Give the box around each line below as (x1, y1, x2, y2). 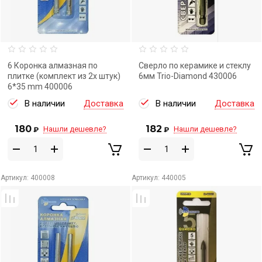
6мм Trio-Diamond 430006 (139, 71, 237, 81)
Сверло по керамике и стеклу (139, 61, 251, 70)
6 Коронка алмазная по (8, 61, 98, 70)
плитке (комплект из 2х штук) (8, 71, 120, 81)
